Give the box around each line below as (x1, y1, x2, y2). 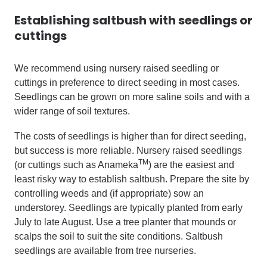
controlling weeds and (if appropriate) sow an (14, 188, 204, 198)
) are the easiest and (148, 160, 234, 170)
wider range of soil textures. (14, 106, 130, 116)
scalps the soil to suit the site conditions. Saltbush (14, 231, 223, 241)
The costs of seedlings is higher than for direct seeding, (14, 131, 246, 141)
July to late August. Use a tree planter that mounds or (14, 217, 236, 227)
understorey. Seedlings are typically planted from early (14, 203, 243, 213)
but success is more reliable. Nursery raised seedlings (14, 145, 242, 156)
